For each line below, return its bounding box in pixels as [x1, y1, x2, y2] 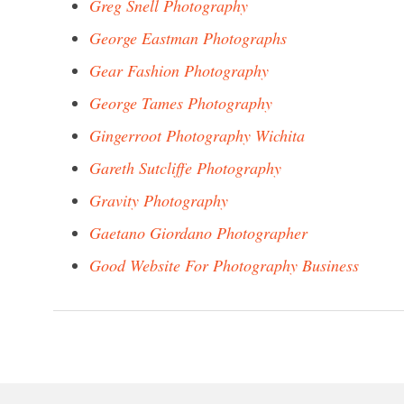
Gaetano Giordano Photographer [89, 222, 308, 243]
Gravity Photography [89, 189, 228, 211]
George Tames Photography [89, 92, 272, 114]
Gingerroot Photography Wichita [89, 124, 305, 146]
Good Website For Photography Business [89, 254, 359, 276]
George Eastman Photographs [89, 27, 287, 49]
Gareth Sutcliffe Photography [89, 157, 281, 179]
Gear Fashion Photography [89, 60, 269, 81]
